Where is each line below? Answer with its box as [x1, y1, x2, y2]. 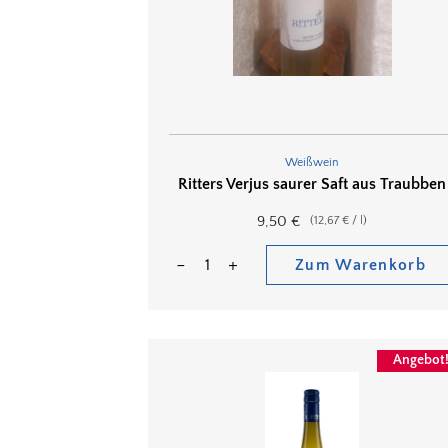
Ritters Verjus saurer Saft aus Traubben [178, 175, 446, 194]
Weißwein [285, 155, 339, 169]
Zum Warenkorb [295, 256, 426, 275]
